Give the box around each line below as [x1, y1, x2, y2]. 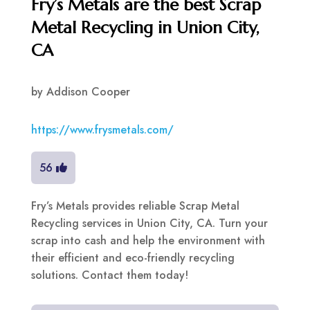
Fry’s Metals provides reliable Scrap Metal [30, 198, 239, 215]
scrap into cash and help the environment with [30, 232, 265, 249]
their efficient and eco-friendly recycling [30, 250, 235, 266]
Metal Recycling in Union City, [30, 17, 259, 39]
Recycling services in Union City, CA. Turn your [30, 215, 268, 232]
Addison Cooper [46, 84, 130, 100]
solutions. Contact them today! [30, 267, 188, 284]
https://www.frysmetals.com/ [30, 122, 174, 138]
